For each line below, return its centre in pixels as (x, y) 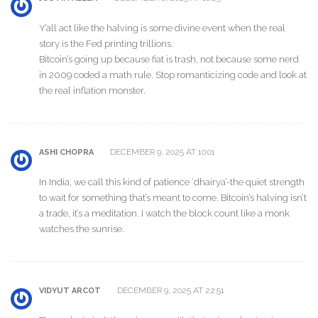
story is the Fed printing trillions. (106, 43)
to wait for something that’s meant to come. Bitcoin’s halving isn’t (173, 197)
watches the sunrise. (82, 229)
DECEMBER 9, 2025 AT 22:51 (170, 291)
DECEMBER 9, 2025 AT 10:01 (161, 152)
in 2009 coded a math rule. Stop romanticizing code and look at (173, 75)
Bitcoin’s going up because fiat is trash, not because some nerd (169, 59)
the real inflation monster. (92, 90)
